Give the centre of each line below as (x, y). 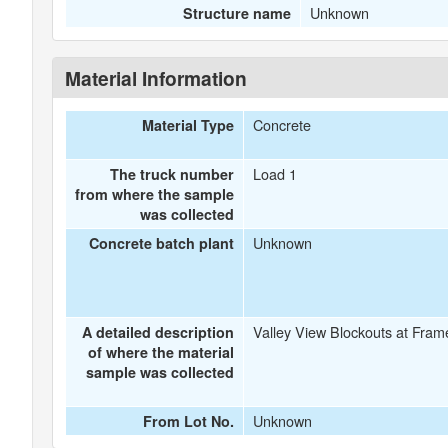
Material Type (188, 125)
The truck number (172, 174)
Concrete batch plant (162, 243)
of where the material (161, 352)
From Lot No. (189, 421)
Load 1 (274, 173)
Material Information (156, 78)
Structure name (237, 13)
